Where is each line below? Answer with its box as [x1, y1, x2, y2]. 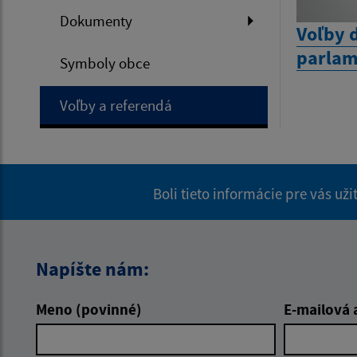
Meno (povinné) [36, 300, 142, 319]
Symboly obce [60, 53, 150, 73]
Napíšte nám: [36, 257, 149, 281]
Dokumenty [60, 11, 132, 30]
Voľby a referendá [60, 96, 172, 115]
